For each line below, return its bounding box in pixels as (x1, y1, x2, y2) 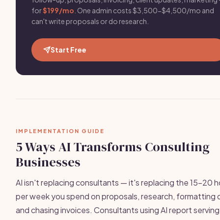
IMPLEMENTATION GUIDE (16, 128, 105, 134)
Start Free (51, 45, 86, 54)
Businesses (16, 153, 81, 171)
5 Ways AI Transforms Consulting (16, 138, 210, 156)
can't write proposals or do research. (31, 17, 149, 26)
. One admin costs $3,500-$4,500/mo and (74, 6, 214, 15)
